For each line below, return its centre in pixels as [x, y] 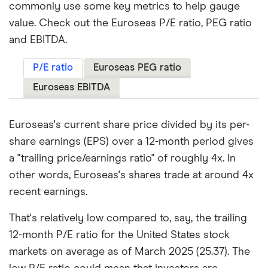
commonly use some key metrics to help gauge [124, 7]
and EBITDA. [38, 40]
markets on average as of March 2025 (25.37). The [130, 252]
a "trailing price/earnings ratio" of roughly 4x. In [122, 159]
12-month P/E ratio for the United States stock [119, 235]
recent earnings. [48, 192]
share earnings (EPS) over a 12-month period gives [131, 142]
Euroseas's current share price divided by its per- [129, 125]
